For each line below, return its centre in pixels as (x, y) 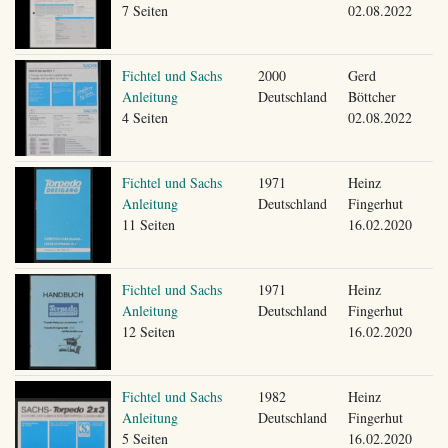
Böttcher (371, 96)
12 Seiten (148, 331)
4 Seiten (144, 117)
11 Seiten (148, 224)
